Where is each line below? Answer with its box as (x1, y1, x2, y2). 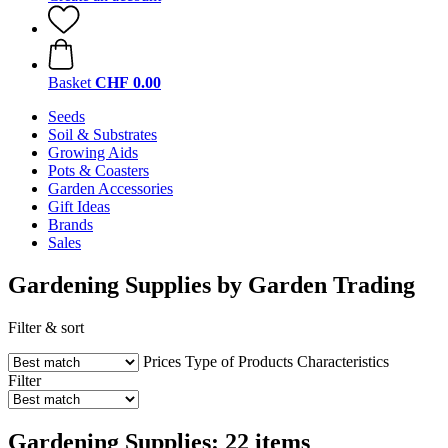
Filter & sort (8, 318, 84, 336)
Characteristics (297, 352, 389, 370)
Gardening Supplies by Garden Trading (8, 271, 415, 298)
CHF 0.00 (95, 74, 161, 91)
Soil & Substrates (48, 126, 157, 143)
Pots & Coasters (48, 162, 149, 179)
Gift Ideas (48, 198, 110, 215)
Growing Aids (48, 144, 138, 161)
